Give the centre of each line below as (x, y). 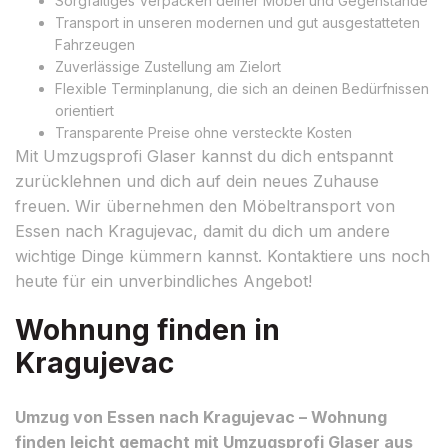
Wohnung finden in (147, 329)
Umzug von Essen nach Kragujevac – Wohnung (201, 416)
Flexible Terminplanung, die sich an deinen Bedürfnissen (242, 88)
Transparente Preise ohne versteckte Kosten (203, 132)
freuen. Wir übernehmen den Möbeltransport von (205, 205)
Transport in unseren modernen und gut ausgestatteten (237, 22)
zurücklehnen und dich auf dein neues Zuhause (197, 180)
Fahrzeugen (95, 44)
